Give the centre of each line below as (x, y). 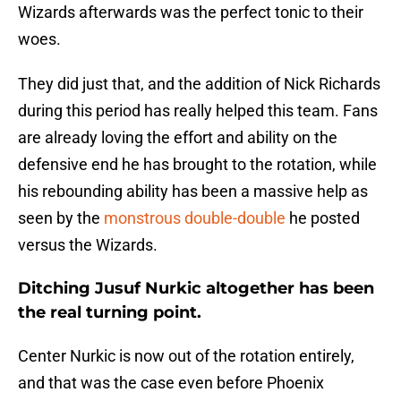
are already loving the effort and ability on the (178, 138)
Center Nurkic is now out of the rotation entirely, (186, 356)
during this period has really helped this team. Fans (198, 111)
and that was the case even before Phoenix (171, 383)
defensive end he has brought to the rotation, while (197, 165)
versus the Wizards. (88, 245)
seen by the (61, 218)
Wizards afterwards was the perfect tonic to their (191, 13)
